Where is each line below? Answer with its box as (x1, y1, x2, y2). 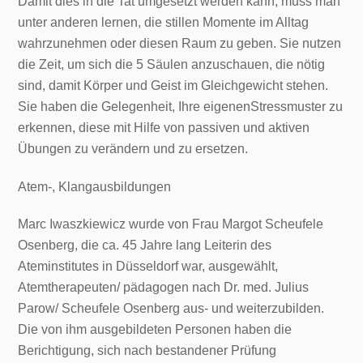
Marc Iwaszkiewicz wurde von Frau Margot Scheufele (18, 217, 324, 232)
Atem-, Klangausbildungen (18, 179, 172, 194)
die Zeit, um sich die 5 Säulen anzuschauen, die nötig (18, 57, 326, 71)
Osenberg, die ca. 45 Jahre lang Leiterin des (18, 238, 272, 253)
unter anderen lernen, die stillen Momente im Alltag (18, 15, 310, 29)
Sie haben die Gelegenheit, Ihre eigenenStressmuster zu (18, 99, 344, 113)
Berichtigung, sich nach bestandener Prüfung (18, 344, 277, 358)
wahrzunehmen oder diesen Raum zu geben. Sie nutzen (18, 36, 342, 50)
